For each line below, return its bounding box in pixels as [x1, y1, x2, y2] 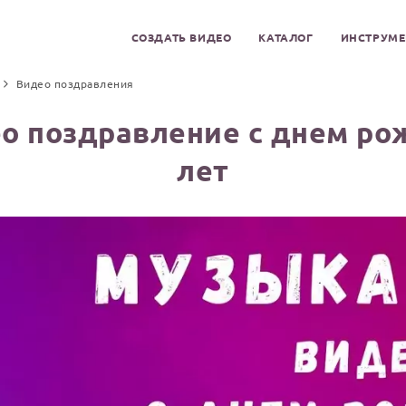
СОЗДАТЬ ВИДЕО [130, 30, 232, 44]
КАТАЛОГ [258, 30, 314, 44]
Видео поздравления [15, 76, 134, 91]
